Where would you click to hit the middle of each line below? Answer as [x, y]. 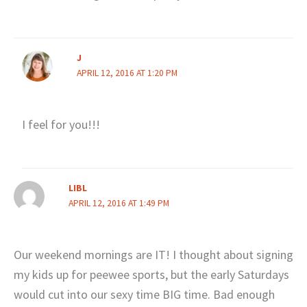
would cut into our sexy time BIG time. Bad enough [144, 295]
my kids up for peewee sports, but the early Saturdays [151, 275]
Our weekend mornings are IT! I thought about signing [153, 255]
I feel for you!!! [61, 124]
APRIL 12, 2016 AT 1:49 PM [119, 204]
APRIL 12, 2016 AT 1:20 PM [127, 73]
